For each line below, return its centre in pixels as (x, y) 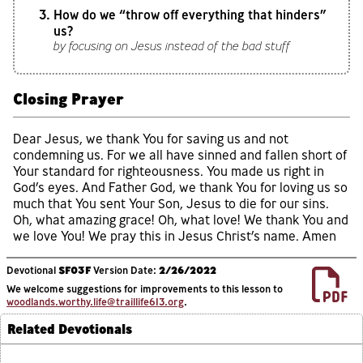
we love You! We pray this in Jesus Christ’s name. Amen (175, 235)
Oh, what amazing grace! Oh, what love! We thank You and (181, 219)
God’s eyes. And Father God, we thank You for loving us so (180, 187)
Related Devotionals (70, 329)
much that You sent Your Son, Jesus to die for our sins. (171, 203)
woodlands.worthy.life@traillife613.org (95, 302)
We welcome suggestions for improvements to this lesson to (145, 289)
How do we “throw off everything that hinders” (190, 14)
